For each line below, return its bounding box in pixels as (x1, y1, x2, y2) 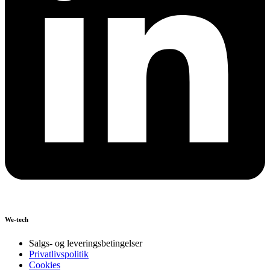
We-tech (5, 215, 28, 223)
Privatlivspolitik (29, 248, 89, 259)
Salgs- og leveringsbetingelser (29, 237, 142, 248)
